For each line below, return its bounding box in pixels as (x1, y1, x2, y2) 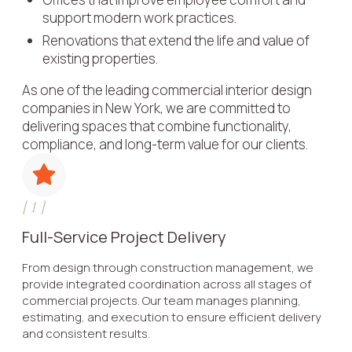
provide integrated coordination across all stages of (22, 275, 311, 292)
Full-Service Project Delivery (22, 225, 226, 247)
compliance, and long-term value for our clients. (22, 134, 308, 153)
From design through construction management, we (22, 258, 313, 276)
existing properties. (42, 49, 158, 68)
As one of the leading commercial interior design (22, 80, 312, 99)
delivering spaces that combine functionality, (22, 116, 291, 135)
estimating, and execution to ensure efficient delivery (22, 308, 321, 325)
